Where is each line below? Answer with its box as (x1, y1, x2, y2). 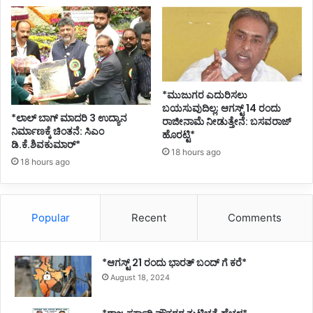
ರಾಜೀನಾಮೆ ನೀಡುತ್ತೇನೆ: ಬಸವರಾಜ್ (162, 114, 291, 129)
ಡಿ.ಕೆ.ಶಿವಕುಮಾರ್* (11, 138, 80, 152)
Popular (31, 211, 70, 225)
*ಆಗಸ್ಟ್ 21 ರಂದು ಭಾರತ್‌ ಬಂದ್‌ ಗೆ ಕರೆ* (102, 256, 247, 270)
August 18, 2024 (110, 272, 170, 283)
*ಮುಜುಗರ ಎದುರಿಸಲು (162, 87, 247, 102)
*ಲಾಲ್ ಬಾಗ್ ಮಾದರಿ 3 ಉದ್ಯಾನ (11, 111, 127, 126)
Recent (131, 211, 166, 225)
